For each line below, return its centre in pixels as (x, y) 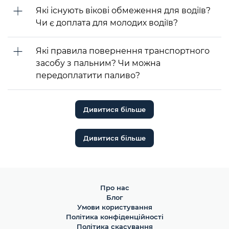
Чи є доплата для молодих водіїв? (107, 22)
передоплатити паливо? (88, 75)
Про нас (114, 187)
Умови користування (114, 207)
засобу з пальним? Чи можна (98, 63)
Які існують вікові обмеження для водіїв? (123, 10)
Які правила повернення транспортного (123, 51)
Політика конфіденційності (114, 216)
